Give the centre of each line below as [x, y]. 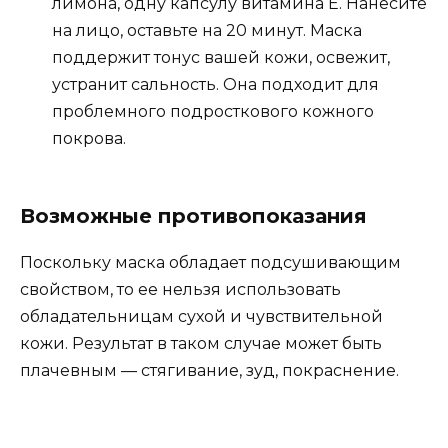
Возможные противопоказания [193, 215]
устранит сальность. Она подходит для [215, 84]
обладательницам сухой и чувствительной [201, 316]
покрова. [89, 138]
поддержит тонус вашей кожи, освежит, [221, 57]
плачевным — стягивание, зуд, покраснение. [209, 370]
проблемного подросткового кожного [213, 111]
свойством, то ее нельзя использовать [180, 289]
